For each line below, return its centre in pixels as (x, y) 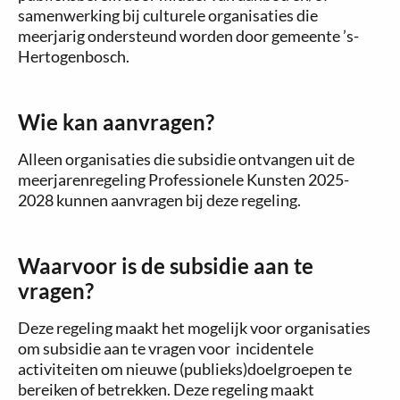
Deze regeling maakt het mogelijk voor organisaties (194, 328)
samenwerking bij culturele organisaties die (168, 15)
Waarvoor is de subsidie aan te (166, 266)
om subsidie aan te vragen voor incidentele (166, 348)
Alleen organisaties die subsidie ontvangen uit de (186, 159)
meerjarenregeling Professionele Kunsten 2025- (183, 179)
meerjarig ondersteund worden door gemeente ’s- (188, 36)
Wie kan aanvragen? (116, 122)
